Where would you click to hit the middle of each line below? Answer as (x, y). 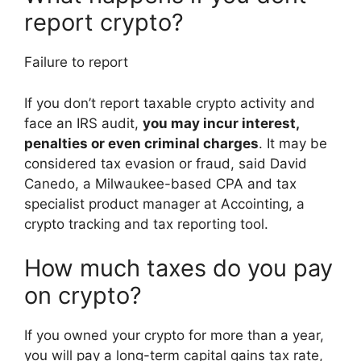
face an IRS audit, (83, 123)
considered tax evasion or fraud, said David (166, 163)
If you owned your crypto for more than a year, (174, 336)
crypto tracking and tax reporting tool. (146, 224)
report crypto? (104, 23)
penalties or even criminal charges (141, 143)
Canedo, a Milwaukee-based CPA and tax (160, 183)
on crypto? (83, 296)
